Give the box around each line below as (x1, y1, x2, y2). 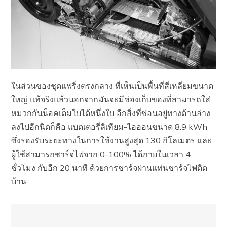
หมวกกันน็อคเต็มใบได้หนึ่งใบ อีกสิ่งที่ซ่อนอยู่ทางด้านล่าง (11, 108, 211, 119)
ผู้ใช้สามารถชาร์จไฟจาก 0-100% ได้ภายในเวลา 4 (11, 149, 191, 160)
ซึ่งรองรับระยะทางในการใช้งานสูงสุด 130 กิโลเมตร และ (11, 135, 212, 146)
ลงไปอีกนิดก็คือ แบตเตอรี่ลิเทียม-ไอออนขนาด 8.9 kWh (11, 122, 208, 132)
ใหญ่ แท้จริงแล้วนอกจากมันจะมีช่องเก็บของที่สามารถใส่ (11, 94, 211, 105)
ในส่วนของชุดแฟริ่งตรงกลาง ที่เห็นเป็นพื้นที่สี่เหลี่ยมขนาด (11, 81, 214, 91)
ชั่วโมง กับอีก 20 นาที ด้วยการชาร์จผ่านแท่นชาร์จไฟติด (11, 163, 208, 173)
